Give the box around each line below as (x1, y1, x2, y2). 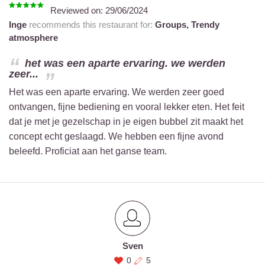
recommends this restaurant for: (27, 20, 155, 30)
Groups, (155, 20, 191, 30)
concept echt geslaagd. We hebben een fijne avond (9, 131, 224, 141)
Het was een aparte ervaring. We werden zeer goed (9, 87, 224, 97)
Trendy (191, 20, 219, 30)
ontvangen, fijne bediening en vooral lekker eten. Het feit (9, 102, 244, 112)
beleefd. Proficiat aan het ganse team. (9, 146, 167, 156)
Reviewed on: (50, 5, 105, 15)
